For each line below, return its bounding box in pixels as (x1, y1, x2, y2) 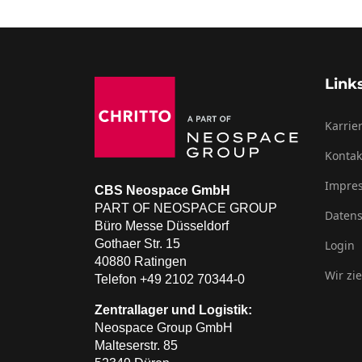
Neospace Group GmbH (95, 321, 233, 335)
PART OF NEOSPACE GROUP (95, 201, 277, 216)
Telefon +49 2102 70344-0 (95, 272, 245, 287)
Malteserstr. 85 (95, 339, 178, 353)
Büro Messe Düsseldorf (95, 219, 229, 234)
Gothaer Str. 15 (95, 237, 188, 251)
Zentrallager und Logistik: (95, 303, 252, 318)
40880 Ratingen (95, 255, 187, 269)
